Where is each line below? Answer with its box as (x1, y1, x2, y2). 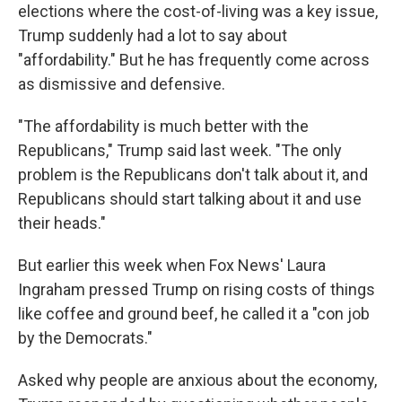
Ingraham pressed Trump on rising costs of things (18, 280, 375, 299)
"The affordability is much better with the (18, 117, 309, 135)
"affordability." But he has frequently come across (18, 50, 370, 69)
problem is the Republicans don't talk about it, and (18, 165, 368, 184)
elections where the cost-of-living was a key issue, (18, 2, 378, 21)
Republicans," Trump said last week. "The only (18, 141, 342, 160)
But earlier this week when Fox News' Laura (18, 256, 326, 275)
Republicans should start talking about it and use (18, 189, 362, 208)
